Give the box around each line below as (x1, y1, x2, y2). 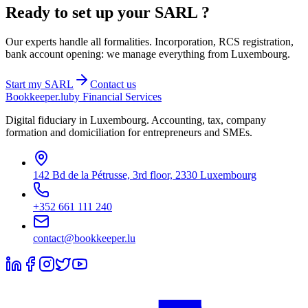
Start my (5, 78, 42, 91)
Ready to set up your (5, 3, 151, 22)
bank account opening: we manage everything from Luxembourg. (5, 48, 290, 60)
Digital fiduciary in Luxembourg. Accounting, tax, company (5, 114, 266, 126)
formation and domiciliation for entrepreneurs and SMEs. (5, 126, 252, 139)
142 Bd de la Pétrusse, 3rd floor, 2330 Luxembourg (33, 169, 256, 181)
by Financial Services (69, 91, 162, 103)
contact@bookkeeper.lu (33, 232, 135, 245)
